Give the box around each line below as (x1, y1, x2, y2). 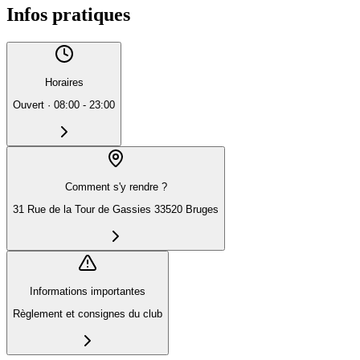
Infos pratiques (6, 3, 130, 25)
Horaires (44, 76, 84, 88)
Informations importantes (30, 284, 145, 297)
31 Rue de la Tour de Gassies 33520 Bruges (154, 203, 219, 216)
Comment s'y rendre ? (64, 180, 167, 193)
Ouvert (13, 99, 44, 112)
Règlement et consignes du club (13, 308, 162, 321)
